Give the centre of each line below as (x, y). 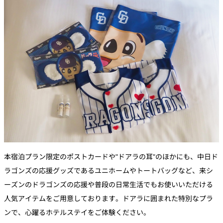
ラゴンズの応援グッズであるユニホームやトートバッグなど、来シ (109, 170)
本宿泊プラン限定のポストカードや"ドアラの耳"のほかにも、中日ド (111, 156)
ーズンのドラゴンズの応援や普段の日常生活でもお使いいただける (109, 184)
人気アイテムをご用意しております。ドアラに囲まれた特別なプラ (109, 198)
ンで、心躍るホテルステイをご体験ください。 (77, 212)
